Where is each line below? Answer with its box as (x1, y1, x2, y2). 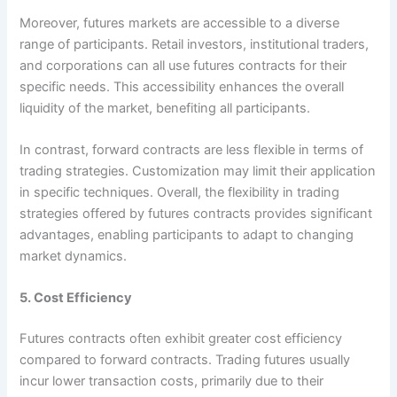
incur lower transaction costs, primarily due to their (19, 373, 324, 390)
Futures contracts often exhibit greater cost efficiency (19, 331, 343, 347)
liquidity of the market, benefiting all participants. (19, 99, 311, 116)
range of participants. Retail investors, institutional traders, (19, 35, 370, 52)
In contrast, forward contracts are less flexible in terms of (19, 142, 364, 159)
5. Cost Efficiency (19, 290, 133, 307)
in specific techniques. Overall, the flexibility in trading (19, 184, 340, 201)
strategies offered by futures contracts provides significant (19, 206, 373, 222)
